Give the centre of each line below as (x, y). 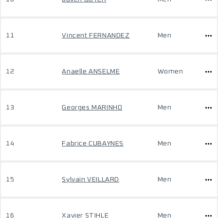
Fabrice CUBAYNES (93, 144)
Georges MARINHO (92, 108)
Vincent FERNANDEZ (96, 36)
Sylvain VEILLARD (91, 180)
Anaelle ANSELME (91, 72)
